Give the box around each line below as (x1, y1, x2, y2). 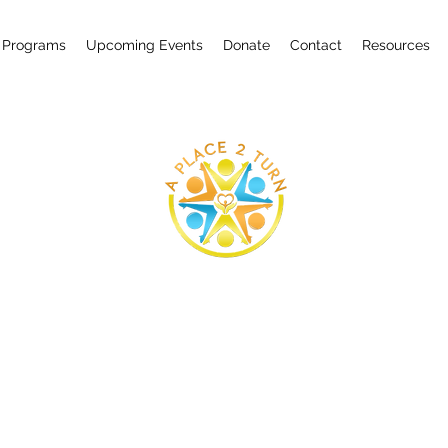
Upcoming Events (86, 37, 203, 53)
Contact (290, 37, 342, 53)
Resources (362, 37, 430, 53)
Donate (223, 37, 270, 53)
